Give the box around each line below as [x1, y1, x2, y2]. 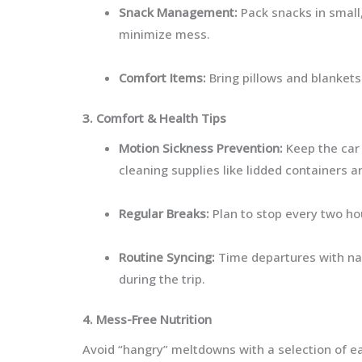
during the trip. [119, 271, 205, 287]
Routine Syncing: [119, 249, 218, 265]
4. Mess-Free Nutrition [82, 310, 215, 327]
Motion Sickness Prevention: [119, 140, 283, 156]
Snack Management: [119, 4, 238, 20]
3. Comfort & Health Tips [82, 109, 226, 126]
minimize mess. [119, 26, 210, 42]
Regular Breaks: [119, 205, 209, 221]
